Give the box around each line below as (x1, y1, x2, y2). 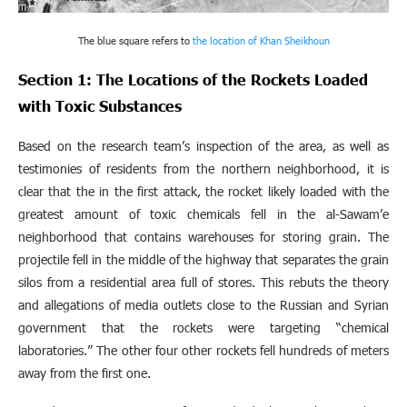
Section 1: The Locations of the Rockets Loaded (18, 70, 368, 89)
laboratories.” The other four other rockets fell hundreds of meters (18, 342, 389, 360)
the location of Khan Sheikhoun (192, 35, 330, 47)
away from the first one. (18, 364, 151, 382)
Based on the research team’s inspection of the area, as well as (18, 137, 389, 155)
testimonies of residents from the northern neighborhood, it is (18, 160, 389, 178)
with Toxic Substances (18, 96, 182, 115)
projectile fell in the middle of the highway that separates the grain (18, 251, 389, 269)
